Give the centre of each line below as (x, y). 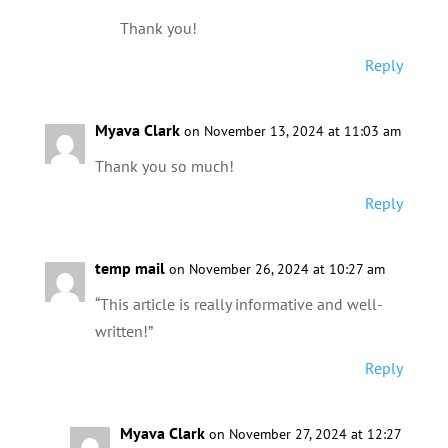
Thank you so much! (164, 166)
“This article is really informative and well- (238, 304)
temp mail (129, 268)
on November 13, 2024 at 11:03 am (292, 131)
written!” (123, 331)
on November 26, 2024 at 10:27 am (276, 269)
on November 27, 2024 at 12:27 (304, 434)
